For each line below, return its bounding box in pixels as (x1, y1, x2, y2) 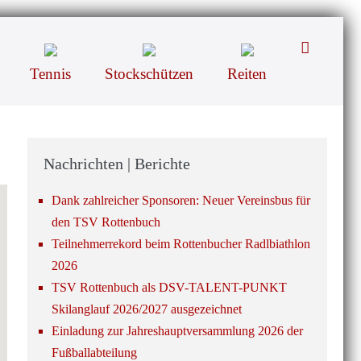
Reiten (227, 65, 267, 82)
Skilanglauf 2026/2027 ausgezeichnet (51, 302, 242, 316)
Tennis (30, 65, 71, 82)
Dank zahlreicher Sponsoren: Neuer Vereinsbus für (51, 193, 310, 207)
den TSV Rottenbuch (51, 215, 160, 229)
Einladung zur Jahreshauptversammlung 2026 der (51, 324, 303, 338)
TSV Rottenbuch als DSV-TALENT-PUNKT (51, 280, 287, 294)
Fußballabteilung (51, 346, 137, 359)
